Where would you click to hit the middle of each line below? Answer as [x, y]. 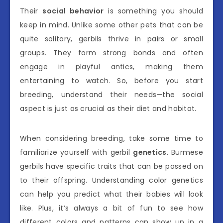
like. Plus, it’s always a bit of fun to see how [111, 208]
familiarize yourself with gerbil [77, 152]
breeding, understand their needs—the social [111, 94]
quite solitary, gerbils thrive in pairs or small [111, 39]
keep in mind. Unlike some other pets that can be [111, 25]
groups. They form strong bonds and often [111, 53]
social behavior [73, 11]
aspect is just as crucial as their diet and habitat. [108, 108]
